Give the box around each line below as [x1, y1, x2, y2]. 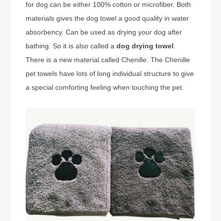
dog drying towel [116, 42, 174, 50]
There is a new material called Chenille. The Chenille [26, 56, 190, 64]
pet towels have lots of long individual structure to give [26, 70, 194, 77]
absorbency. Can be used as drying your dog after [26, 28, 183, 36]
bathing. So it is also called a [26, 42, 117, 50]
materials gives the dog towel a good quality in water [26, 14, 189, 22]
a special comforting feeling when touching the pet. [26, 83, 184, 91]
